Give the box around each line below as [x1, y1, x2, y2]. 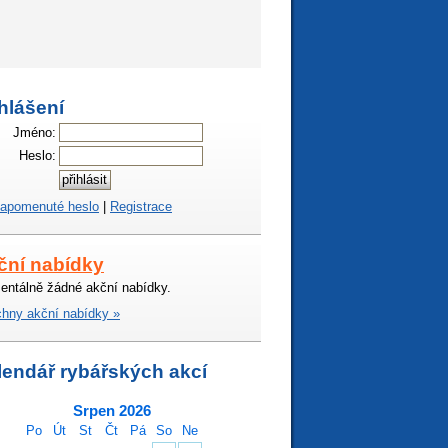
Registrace [110, 198, 172, 214]
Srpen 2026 [72, 401, 151, 419]
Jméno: [12, 124, 56, 140]
